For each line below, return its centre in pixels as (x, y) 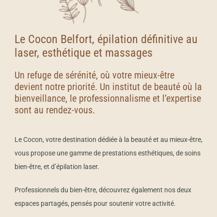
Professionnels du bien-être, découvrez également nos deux (103, 190)
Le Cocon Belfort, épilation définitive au (106, 39)
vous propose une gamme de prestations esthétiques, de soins (107, 153)
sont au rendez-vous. (54, 110)
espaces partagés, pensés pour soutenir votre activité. (95, 203)
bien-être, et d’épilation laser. (57, 166)
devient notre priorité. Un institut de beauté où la (108, 86)
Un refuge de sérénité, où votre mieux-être (94, 75)
